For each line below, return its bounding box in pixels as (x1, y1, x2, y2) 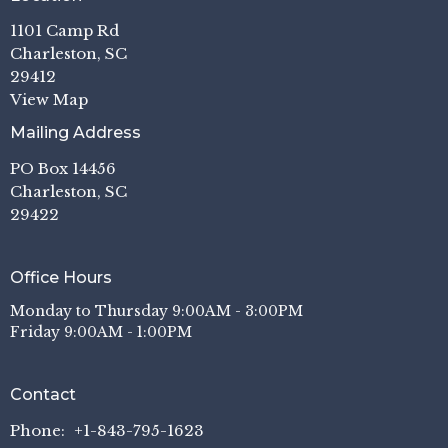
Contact (10, 385, 76, 404)
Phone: (10, 420, 69, 440)
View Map (10, 90, 88, 109)
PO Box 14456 (10, 158, 116, 178)
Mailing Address (10, 123, 141, 142)
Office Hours (10, 267, 112, 287)
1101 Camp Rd (10, 21, 119, 40)
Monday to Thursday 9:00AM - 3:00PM (10, 302, 303, 320)
